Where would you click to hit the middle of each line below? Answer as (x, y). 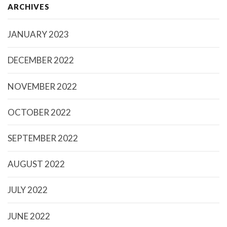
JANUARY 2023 (38, 34)
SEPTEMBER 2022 (43, 138)
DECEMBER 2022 (41, 60)
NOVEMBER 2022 (42, 86)
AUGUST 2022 (36, 164)
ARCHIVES (29, 7)
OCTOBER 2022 (39, 112)
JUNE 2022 (29, 216)
